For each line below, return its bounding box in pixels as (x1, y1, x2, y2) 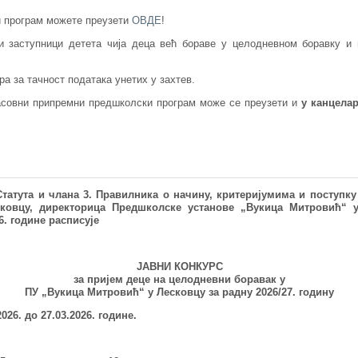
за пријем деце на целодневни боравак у (74, 273, 285, 286)
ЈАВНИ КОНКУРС (136, 261, 223, 273)
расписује (48, 214, 99, 227)
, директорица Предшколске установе (29, 201, 241, 214)
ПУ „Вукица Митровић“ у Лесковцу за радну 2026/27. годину (25, 286, 334, 299)
